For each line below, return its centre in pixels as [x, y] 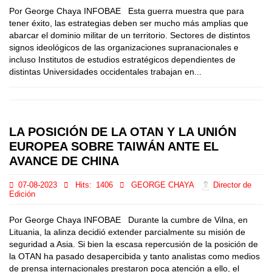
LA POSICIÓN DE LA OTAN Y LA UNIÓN [123, 132]
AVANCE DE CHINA [64, 161]
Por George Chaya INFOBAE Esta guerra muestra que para [127, 11]
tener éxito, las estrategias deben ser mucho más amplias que [129, 23]
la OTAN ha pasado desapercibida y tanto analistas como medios [134, 256]
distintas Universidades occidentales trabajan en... [105, 72]
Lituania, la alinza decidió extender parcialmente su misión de [127, 232]
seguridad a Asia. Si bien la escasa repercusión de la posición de [134, 244]
